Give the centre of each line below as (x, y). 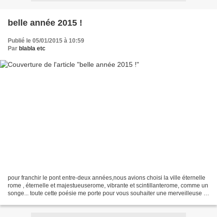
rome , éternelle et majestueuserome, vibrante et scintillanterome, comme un (108, 186)
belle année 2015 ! (45, 23)
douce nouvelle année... (39, 201)
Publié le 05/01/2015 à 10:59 (46, 40)
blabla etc (32, 48)
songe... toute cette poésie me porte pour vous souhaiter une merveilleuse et (108, 194)
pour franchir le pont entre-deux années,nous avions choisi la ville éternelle (107, 178)
